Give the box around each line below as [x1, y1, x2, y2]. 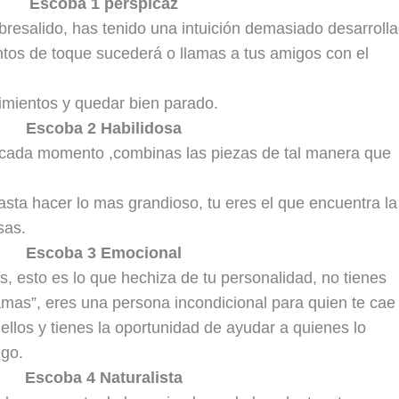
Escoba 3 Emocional [25, 244, 182, 263]
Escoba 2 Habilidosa [25, 119, 182, 138]
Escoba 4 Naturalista [24, 369, 183, 387]
